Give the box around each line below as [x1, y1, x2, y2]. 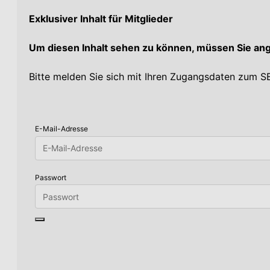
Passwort [35, 172, 66, 182]
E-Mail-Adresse [35, 124, 88, 134]
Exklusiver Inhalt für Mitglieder [29, 13, 173, 25]
